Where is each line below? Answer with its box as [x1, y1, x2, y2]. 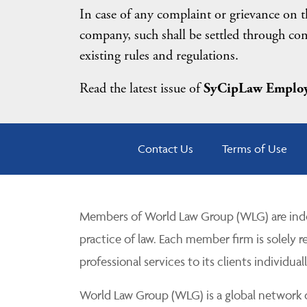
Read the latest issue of [79, 79, 204, 97]
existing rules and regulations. [79, 47, 238, 64]
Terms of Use [222, 142, 288, 156]
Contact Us [138, 142, 194, 156]
